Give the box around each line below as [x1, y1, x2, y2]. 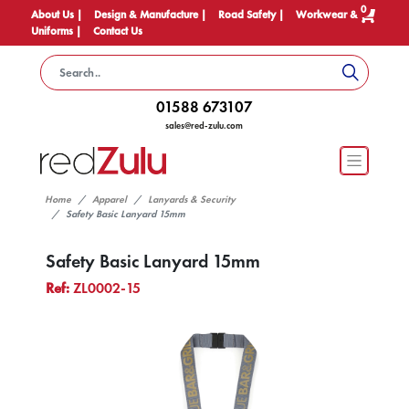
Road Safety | [217, 7, 287, 22]
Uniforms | [30, 24, 84, 38]
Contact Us [92, 24, 142, 38]
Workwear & [295, 7, 358, 22]
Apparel [91, 193, 127, 205]
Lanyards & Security [147, 193, 236, 205]
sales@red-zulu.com [165, 120, 244, 131]
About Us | [30, 7, 85, 22]
